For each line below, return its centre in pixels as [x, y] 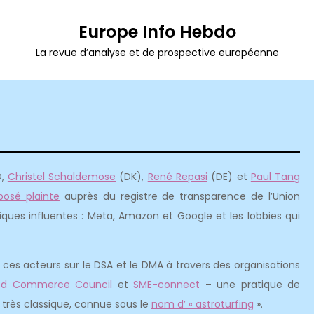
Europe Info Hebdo [157, 32]
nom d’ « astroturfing [203, 304]
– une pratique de [250, 285]
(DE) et [229, 177]
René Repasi [177, 177]
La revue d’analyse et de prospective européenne [157, 53]
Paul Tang [275, 177]
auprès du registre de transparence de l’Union [180, 196]
